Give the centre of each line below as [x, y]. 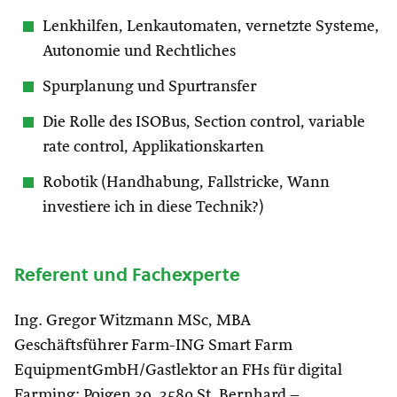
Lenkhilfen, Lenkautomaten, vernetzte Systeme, [211, 27]
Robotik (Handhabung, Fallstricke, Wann [186, 183]
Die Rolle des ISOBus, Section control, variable [204, 122]
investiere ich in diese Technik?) [153, 207]
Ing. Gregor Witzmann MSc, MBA [132, 321]
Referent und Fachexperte [127, 275]
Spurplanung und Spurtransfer [149, 87]
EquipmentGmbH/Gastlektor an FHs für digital [178, 370]
